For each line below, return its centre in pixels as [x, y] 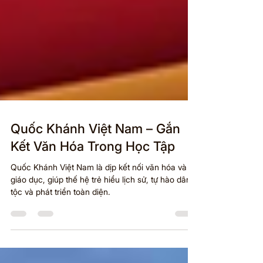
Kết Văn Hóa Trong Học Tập [93, 165]
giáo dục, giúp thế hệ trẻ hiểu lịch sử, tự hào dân [101, 198]
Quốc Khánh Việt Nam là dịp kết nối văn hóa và [99, 186]
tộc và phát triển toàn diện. [60, 210]
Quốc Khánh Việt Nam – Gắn [95, 147]
